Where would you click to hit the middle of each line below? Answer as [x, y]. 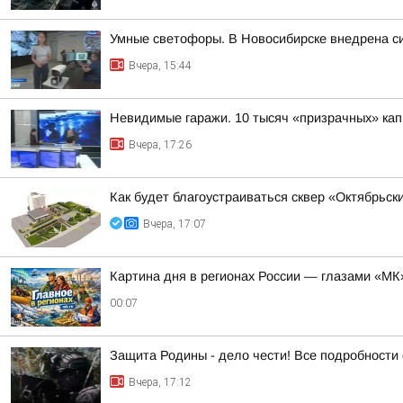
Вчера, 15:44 [160, 66]
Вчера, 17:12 [160, 382]
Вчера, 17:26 [160, 145]
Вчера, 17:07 [175, 224]
